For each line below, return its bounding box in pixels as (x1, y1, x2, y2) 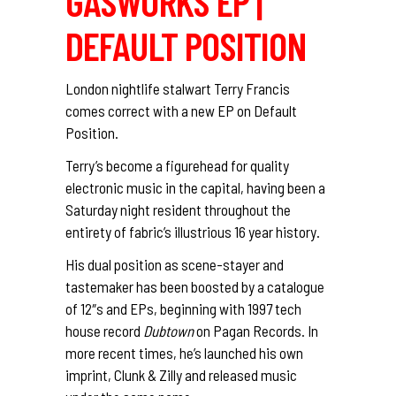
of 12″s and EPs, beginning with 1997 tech (65, 299, 301, 317)
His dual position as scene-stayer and (65, 255, 284, 273)
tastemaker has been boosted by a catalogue (65, 277, 324, 295)
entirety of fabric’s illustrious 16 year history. (65, 222, 320, 240)
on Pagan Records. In (194, 321, 318, 339)
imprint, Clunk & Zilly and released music (65, 365, 297, 384)
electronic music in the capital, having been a (65, 178, 325, 196)
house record (65, 321, 143, 339)
